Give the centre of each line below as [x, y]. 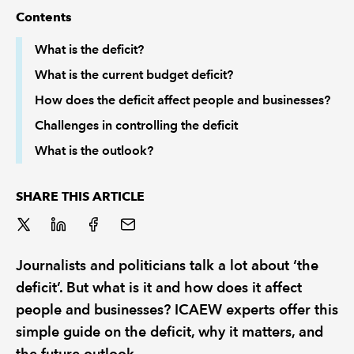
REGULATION [43, 37]
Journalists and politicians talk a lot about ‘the [167, 265]
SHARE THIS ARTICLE [80, 196]
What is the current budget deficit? [134, 75]
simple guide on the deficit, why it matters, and [169, 331]
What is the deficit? [89, 49]
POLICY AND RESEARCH [68, 75]
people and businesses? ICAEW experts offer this [177, 309]
